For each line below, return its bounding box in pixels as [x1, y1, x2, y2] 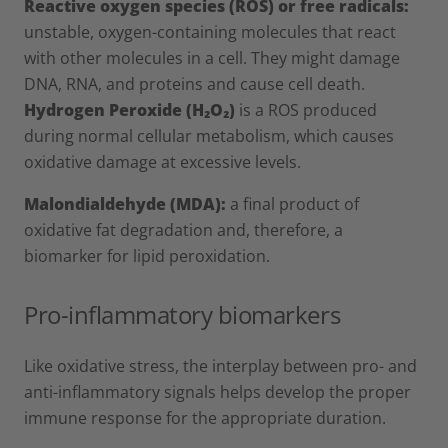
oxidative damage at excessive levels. [24, 150, 301, 173]
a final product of [230, 192, 359, 215]
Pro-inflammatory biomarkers [24, 297, 341, 331]
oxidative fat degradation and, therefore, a [24, 218, 343, 241]
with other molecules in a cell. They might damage [24, 46, 400, 69]
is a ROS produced [235, 98, 377, 121]
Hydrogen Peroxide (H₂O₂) [24, 98, 235, 121]
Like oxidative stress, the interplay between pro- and [24, 354, 417, 377]
